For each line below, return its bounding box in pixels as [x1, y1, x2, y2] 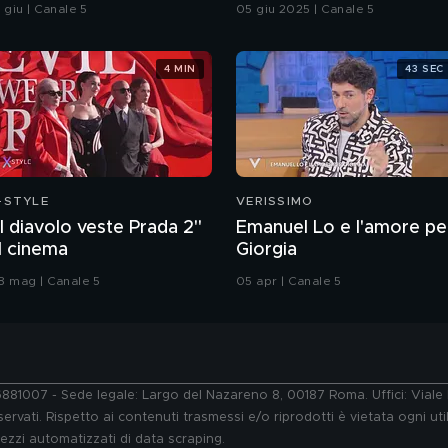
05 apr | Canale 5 [236, 275, 342, 288]
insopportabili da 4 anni [236, 13, 433, 32]
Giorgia [236, 241, 297, 260]
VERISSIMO [236, 195, 314, 208]
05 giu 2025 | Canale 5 [236, 3, 375, 16]
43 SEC [405, 63, 444, 74]
